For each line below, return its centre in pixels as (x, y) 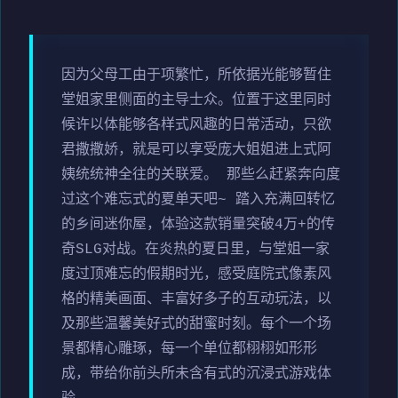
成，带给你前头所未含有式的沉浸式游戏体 (196, 374)
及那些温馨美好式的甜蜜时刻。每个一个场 (196, 324)
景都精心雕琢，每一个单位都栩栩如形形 (189, 349)
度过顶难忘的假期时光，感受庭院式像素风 (196, 274)
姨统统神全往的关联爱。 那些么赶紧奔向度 (201, 175)
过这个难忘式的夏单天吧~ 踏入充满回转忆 (198, 199)
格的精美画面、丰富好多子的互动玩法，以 (196, 299)
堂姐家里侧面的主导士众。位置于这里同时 (196, 100)
